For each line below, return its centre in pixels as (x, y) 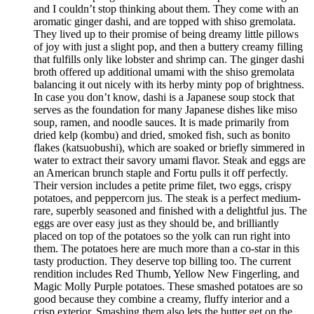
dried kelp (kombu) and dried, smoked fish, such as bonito (162, 135)
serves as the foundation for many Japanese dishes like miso (165, 110)
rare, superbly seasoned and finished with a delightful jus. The (170, 211)
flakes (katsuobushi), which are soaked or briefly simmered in (169, 148)
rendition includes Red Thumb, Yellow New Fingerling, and (166, 274)
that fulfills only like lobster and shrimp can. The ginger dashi (169, 60)
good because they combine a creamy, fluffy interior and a (162, 299)
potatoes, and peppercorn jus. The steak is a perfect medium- (167, 198)
